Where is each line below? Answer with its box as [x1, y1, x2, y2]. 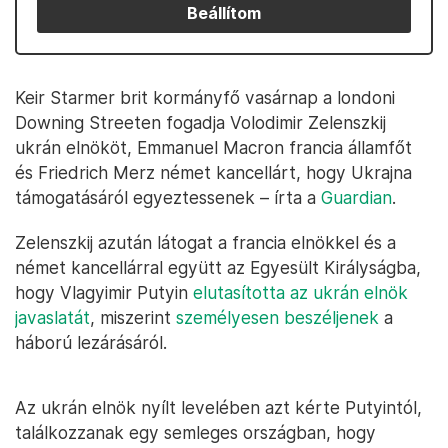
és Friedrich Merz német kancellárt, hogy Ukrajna [15, 162, 412, 183]
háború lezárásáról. [15, 332, 167, 353]
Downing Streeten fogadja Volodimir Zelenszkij [15, 112, 386, 133]
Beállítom [187, 3, 261, 23]
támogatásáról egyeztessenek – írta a [15, 187, 321, 208]
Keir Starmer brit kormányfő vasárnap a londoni [15, 87, 395, 108]
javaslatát [15, 307, 90, 328]
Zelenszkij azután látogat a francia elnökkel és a [15, 232, 396, 253]
